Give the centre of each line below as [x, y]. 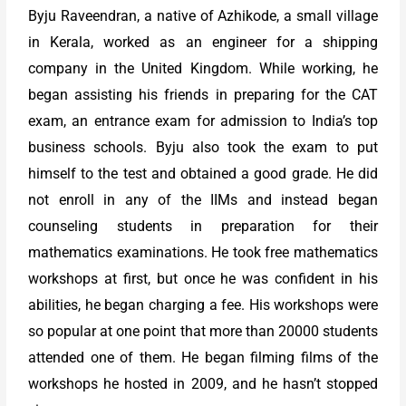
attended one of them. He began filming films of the [203, 358]
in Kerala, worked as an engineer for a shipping [203, 43]
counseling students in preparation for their [203, 227]
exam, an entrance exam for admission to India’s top [203, 121]
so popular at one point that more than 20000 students [203, 332]
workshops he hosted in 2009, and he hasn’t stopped [203, 384]
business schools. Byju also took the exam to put [203, 148]
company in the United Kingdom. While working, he [203, 69]
